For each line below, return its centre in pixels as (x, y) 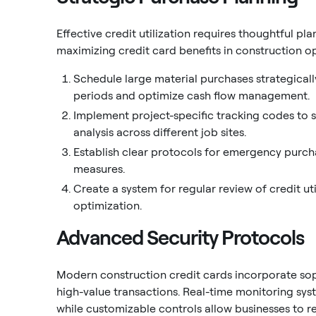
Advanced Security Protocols (180, 238)
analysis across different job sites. (160, 132)
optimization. (108, 206)
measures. (99, 169)
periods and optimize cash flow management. (192, 96)
